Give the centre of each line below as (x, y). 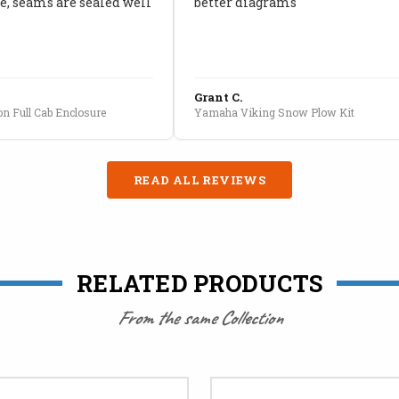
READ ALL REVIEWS (199, 179)
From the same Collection (199, 318)
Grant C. (218, 97)
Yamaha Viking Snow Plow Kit (274, 112)
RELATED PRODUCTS (199, 283)
